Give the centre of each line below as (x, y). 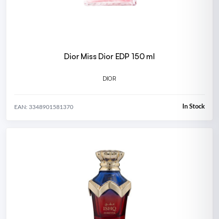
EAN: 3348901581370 (44, 107)
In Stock (194, 107)
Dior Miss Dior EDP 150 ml (109, 56)
